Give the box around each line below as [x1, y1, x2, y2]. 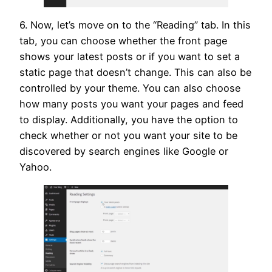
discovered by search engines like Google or [19, 145, 228, 158]
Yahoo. [19, 161, 52, 174]
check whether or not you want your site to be [19, 129, 237, 142]
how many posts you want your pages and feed [19, 98, 243, 110]
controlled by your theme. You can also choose [19, 82, 240, 95]
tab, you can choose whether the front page [19, 35, 227, 47]
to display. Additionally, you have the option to [19, 114, 238, 126]
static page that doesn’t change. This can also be [19, 66, 251, 79]
